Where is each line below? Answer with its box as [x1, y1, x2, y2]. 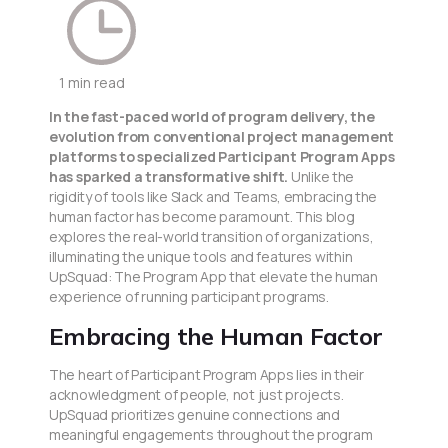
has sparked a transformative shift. [49, 167, 291, 187]
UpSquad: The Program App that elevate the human [49, 267, 378, 287]
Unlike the [290, 167, 355, 187]
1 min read [59, 73, 125, 93]
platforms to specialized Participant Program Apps [49, 147, 395, 167]
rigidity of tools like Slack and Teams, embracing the [49, 187, 378, 207]
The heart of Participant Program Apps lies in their [49, 365, 364, 385]
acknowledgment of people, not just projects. [49, 385, 344, 405]
